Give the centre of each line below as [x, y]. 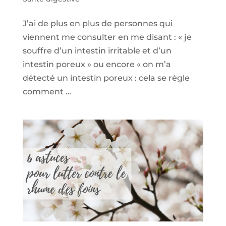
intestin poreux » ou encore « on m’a [97, 64]
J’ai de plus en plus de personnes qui [97, 23]
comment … [47, 91]
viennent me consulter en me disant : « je [107, 37]
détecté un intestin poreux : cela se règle [106, 78]
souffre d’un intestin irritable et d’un [97, 50]
